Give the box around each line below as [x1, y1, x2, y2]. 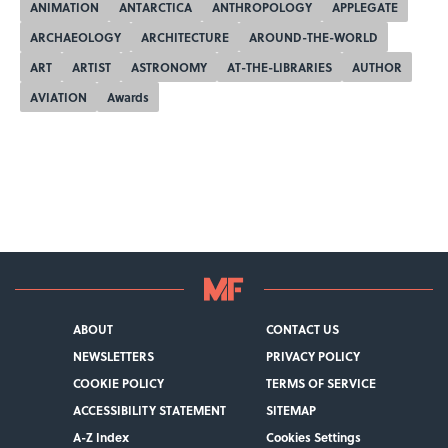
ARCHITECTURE [141, 27, 229, 46]
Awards [107, 87, 149, 106]
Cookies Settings [265, 428, 361, 446]
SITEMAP [265, 401, 316, 419]
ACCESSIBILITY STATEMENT [72, 401, 226, 419]
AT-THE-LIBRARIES [227, 57, 332, 76]
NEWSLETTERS [72, 347, 154, 365]
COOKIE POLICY [72, 374, 164, 392]
